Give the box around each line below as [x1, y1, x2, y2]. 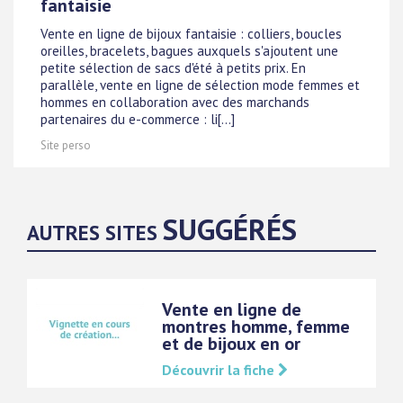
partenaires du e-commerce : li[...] [40, 111, 235, 129]
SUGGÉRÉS [163, 210, 297, 248]
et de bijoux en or [162, 332, 300, 355]
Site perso [40, 138, 91, 153]
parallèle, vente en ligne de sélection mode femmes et [40, 76, 360, 94]
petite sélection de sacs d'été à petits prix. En [40, 59, 306, 77]
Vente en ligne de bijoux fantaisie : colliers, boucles [40, 25, 342, 43]
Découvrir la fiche [162, 361, 278, 379]
